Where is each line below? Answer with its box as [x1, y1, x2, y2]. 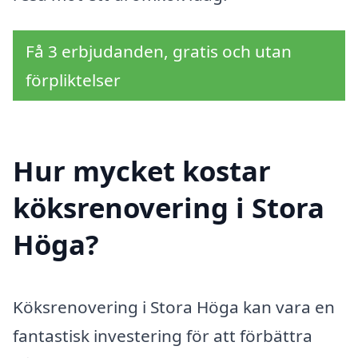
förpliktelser [26, 69, 121, 92]
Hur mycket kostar [13, 151, 271, 189]
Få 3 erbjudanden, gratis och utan [26, 40, 292, 63]
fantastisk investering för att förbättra [13, 324, 312, 347]
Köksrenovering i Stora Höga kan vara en [13, 295, 335, 318]
